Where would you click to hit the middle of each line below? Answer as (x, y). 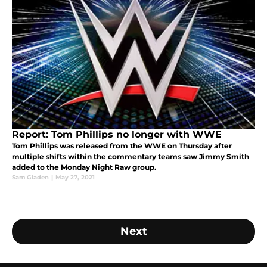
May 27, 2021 (75, 177)
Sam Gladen (30, 177)
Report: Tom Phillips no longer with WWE (117, 134)
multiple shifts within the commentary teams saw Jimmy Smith (131, 156)
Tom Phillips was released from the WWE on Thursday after (122, 145)
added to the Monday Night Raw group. (84, 167)
